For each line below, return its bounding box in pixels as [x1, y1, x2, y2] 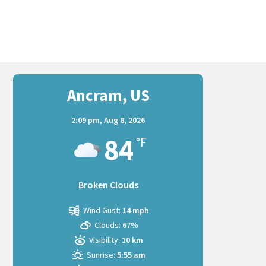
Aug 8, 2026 [104, 114, 145, 125]
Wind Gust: [83, 204, 121, 216]
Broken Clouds [78, 178, 138, 191]
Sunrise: [87, 249, 116, 260]
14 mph [122, 204, 150, 216]
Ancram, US [66, 84, 150, 105]
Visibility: [89, 234, 121, 245]
